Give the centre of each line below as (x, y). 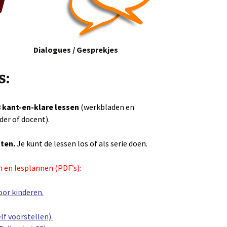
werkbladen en (109, 107)
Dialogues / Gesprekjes (76, 50)
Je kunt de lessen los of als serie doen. (83, 144)
